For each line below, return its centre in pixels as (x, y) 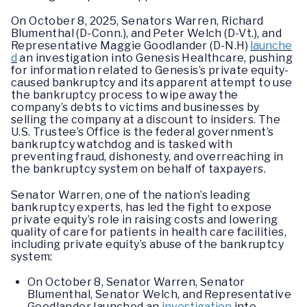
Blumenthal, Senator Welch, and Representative (159, 294)
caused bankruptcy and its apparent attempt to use (152, 83)
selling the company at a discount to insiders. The (146, 120)
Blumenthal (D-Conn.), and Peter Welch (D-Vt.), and (146, 34)
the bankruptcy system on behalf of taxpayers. (138, 169)
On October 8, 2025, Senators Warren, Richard (137, 21)
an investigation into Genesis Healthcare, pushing (155, 58)
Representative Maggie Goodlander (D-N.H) (131, 46)
